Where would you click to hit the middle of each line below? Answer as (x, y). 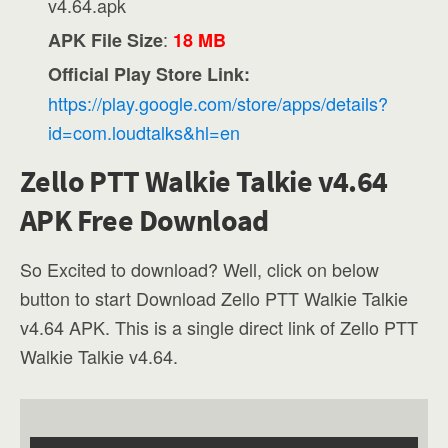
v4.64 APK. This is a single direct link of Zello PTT (219, 326)
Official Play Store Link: (149, 73)
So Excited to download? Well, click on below (199, 268)
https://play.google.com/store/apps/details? (218, 102)
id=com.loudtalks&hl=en (144, 131)
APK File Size (106, 39)
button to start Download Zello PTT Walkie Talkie (214, 297)
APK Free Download (144, 219)
